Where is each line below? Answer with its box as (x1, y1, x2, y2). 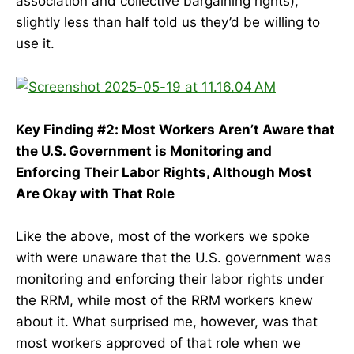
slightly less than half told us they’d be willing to (16, 14, 320, 31)
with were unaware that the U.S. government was (16, 250, 331, 266)
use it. (16, 36, 55, 52)
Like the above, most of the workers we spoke (16, 228, 310, 245)
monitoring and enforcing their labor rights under (16, 271, 324, 288)
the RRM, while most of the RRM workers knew (16, 292, 313, 309)
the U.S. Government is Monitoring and (16, 142, 272, 159)
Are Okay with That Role (16, 185, 175, 201)
